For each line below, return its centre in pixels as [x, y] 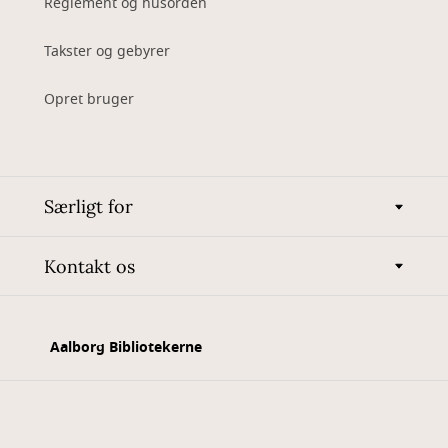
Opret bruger [89, 99]
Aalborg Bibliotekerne [126, 347]
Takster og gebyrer [107, 51]
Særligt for [88, 206]
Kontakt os [89, 266]
